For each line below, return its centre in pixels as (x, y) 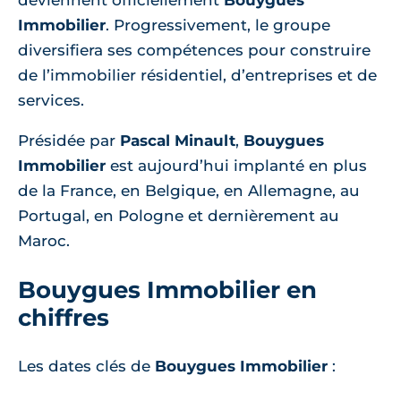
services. (51, 100)
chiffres (64, 317)
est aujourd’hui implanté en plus (236, 166)
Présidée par (69, 141)
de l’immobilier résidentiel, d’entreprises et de (197, 75)
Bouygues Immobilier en (167, 290)
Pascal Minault (178, 141)
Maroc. (44, 241)
